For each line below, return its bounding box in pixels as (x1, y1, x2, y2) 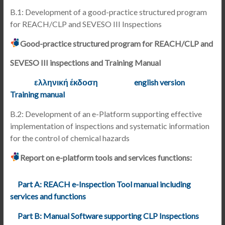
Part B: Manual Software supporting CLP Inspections (17, 211, 199, 220)
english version (134, 77, 185, 87)
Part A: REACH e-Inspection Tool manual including (17, 179, 191, 189)
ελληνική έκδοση (34, 77, 98, 87)
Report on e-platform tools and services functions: (20, 153, 192, 162)
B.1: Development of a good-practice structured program (10, 7, 207, 17)
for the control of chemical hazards (10, 133, 130, 143)
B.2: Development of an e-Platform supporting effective (10, 109, 202, 119)
